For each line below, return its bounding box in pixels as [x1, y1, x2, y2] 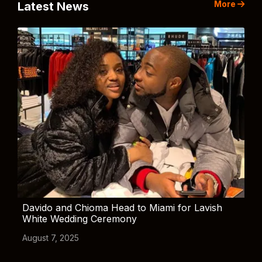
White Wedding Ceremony [22, 213, 137, 225]
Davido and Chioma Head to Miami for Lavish [22, 202, 222, 213]
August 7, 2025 [22, 233, 79, 243]
